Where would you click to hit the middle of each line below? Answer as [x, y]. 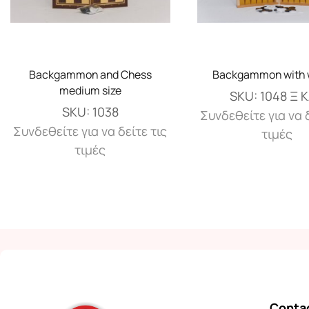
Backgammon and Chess [90, 74]
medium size [90, 90]
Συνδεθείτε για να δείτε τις [90, 131]
